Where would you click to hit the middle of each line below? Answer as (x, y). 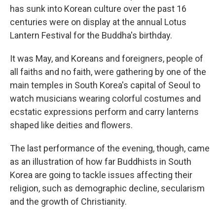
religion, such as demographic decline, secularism (107, 188)
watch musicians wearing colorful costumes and (105, 98)
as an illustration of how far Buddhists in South (101, 162)
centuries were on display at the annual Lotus (98, 22)
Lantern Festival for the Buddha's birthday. (91, 35)
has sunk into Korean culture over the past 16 (98, 9)
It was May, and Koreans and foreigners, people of (107, 58)
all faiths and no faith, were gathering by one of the (108, 72)
